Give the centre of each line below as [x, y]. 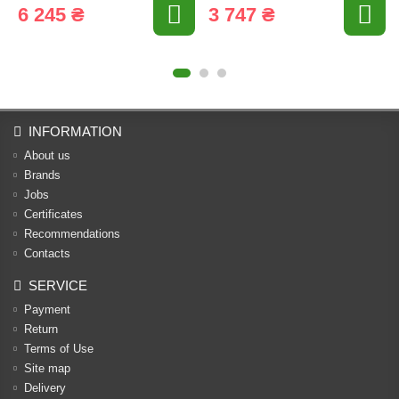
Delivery [45, 388]
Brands [42, 175]
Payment [47, 310]
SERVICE [58, 286]
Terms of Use [59, 349]
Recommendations [72, 234]
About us [47, 156]
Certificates [53, 215]
